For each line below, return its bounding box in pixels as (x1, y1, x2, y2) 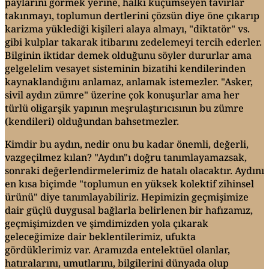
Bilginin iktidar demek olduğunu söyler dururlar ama (5, 48, 252, 62)
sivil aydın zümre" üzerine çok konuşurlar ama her (5, 88, 240, 101)
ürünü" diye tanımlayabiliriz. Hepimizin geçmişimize (5, 190, 249, 204)
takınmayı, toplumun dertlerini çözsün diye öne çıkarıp (5, 8, 259, 22)
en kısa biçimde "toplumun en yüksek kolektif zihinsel (5, 177, 254, 190)
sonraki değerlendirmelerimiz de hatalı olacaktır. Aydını (5, 163, 264, 177)
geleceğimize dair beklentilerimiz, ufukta (5, 229, 196, 243)
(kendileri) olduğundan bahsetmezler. (5, 114, 179, 128)
